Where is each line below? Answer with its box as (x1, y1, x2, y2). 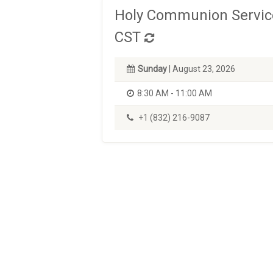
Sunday (138, 64, 167, 74)
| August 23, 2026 (167, 64, 235, 74)
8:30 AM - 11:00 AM (137, 88, 212, 98)
